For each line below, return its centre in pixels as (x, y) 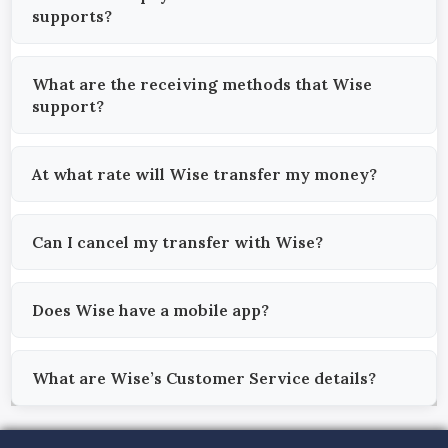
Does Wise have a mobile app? (151, 310)
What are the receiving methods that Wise (202, 84)
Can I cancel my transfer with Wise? (178, 242)
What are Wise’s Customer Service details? (204, 378)
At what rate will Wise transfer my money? (205, 174)
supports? (72, 16)
